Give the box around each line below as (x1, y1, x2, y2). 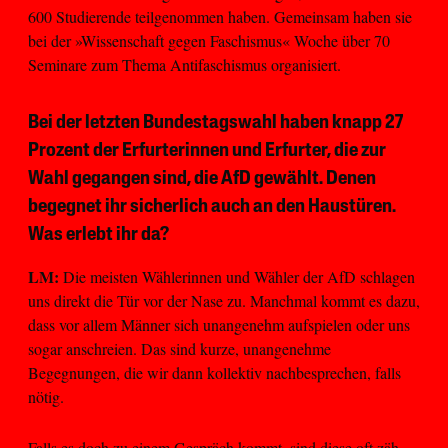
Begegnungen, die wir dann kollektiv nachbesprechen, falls (28, 362, 401, 384)
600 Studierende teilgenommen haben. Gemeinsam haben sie (28, 6, 412, 28)
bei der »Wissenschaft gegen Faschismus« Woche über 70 (28, 30, 390, 52)
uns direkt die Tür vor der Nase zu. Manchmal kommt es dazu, (28, 290, 420, 312)
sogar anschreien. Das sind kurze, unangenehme (28, 338, 331, 360)
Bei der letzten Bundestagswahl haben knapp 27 (28, 113, 403, 134)
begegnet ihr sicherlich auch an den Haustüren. (28, 197, 396, 218)
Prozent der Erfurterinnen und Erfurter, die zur (28, 141, 386, 162)
